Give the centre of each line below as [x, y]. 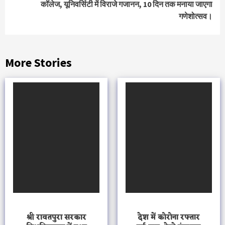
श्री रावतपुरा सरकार [56, 217]
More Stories [38, 62]
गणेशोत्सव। [196, 16]
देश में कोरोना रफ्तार [169, 217]
